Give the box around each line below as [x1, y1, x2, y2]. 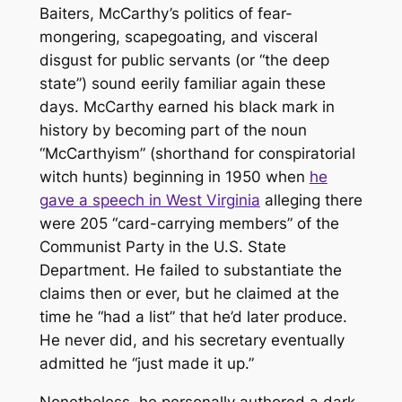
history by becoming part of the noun [39, 120, 307, 139]
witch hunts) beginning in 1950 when [39, 167, 310, 186]
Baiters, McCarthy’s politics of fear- [39, 4, 293, 22]
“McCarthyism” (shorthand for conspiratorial [39, 144, 355, 162]
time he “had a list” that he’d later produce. [39, 307, 347, 326]
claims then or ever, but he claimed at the [39, 284, 339, 302]
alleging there [259, 190, 363, 209]
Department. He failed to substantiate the [39, 260, 342, 279]
